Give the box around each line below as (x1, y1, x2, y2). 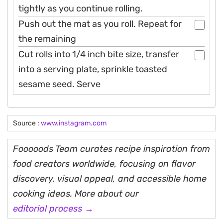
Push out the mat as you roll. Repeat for (18, 18, 182, 30)
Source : (13, 119, 41, 128)
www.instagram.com (41, 119, 107, 128)
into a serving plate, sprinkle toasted (18, 64, 167, 75)
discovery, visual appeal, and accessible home (13, 173, 207, 185)
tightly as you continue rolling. (18, 3, 143, 14)
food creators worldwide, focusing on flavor (13, 158, 196, 170)
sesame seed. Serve (18, 79, 101, 90)
